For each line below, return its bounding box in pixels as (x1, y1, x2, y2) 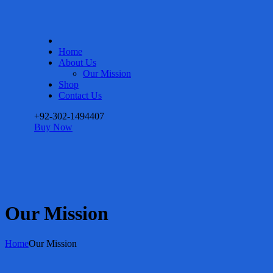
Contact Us (58, 90, 102, 101)
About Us (58, 57, 96, 68)
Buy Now (34, 122, 73, 132)
